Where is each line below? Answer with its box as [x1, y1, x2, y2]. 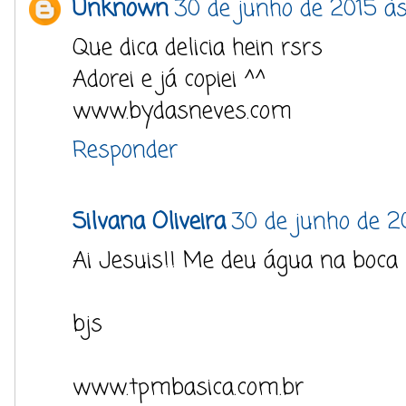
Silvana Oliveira [72, 205, 226, 240]
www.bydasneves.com [72, 94, 292, 130]
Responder [72, 133, 178, 169]
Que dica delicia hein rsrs [72, 31, 323, 66]
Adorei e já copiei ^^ [72, 63, 266, 98]
